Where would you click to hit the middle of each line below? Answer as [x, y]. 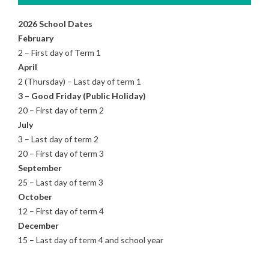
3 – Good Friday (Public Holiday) [82, 95]
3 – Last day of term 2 [58, 139]
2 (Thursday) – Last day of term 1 [80, 81]
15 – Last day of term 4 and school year [91, 240]
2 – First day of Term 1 [59, 52]
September [40, 168]
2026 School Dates [55, 23]
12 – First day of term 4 [61, 211]
